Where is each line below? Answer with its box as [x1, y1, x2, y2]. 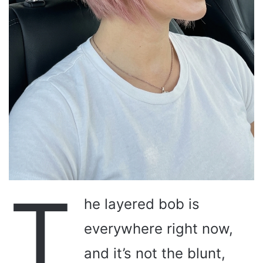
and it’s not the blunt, [84, 244, 225, 262]
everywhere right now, [84, 220, 233, 237]
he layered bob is [84, 195, 200, 213]
